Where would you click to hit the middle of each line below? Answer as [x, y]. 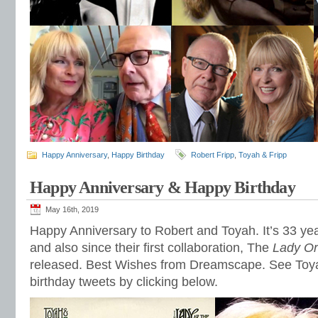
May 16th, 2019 [72, 209]
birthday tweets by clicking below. [124, 282]
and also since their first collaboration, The [151, 248]
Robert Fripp [213, 155]
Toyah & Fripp [263, 155]
